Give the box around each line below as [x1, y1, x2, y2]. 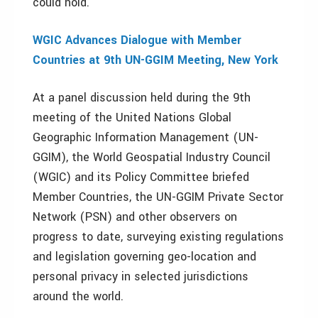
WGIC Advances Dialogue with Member [33, 31, 241, 48]
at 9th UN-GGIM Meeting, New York [89, 51, 278, 68]
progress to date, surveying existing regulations [33, 228, 284, 245]
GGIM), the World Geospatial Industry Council [33, 148, 270, 165]
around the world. [33, 287, 124, 305]
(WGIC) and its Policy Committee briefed [33, 168, 249, 185]
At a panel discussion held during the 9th [33, 89, 251, 106]
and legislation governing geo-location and [33, 248, 256, 265]
